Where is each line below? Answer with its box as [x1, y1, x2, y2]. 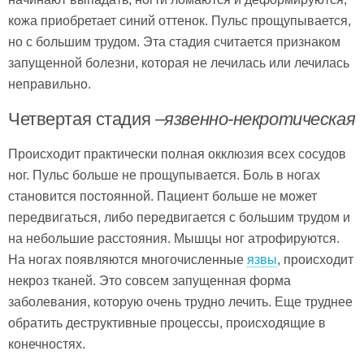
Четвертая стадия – [8, 108, 165, 129]
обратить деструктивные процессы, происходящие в [8, 315, 326, 330]
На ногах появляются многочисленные [8, 252, 247, 266]
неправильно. [8, 76, 91, 91]
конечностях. [8, 336, 85, 351]
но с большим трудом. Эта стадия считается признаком [8, 34, 340, 49]
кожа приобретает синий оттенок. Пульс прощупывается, [8, 13, 351, 28]
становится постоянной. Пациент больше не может [8, 188, 317, 203]
